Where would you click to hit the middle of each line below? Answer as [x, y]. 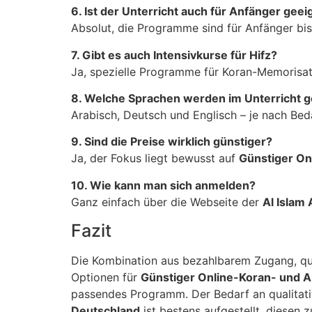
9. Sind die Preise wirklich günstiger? [172, 142]
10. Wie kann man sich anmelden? [163, 185]
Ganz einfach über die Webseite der [167, 202]
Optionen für [106, 278]
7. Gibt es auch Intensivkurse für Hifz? [174, 55]
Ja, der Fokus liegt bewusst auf [155, 158]
